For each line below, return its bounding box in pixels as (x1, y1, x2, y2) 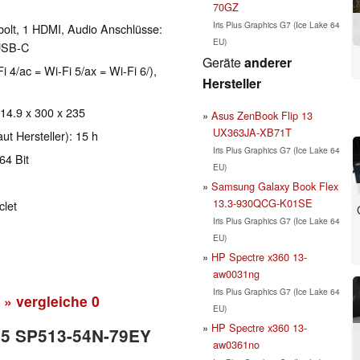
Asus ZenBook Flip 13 (211, 107, 313, 123)
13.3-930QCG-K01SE (212, 194, 313, 211)
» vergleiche (3, 291, 92, 312)
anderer (244, 52, 292, 72)
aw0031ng (212, 265, 260, 281)
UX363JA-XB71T (212, 124, 292, 140)
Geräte (202, 52, 244, 72)
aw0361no (212, 336, 260, 352)
